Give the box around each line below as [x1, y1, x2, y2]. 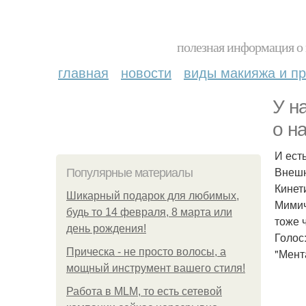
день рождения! [66, 223, 146, 234]
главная [58, 62, 109, 82]
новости [121, 62, 171, 82]
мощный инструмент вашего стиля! [66, 262, 245, 274]
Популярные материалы [66, 166, 193, 180]
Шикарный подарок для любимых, [66, 190, 239, 201]
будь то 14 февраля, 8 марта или [66, 206, 232, 218]
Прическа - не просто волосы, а [66, 246, 226, 258]
